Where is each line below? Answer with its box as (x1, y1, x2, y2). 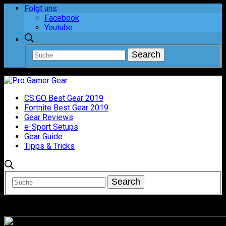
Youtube (44, 22, 73, 32)
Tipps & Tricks (24, 141, 75, 151)
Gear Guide (24, 132, 63, 142)
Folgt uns (24, 3, 57, 13)
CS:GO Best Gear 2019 (24, 93, 103, 103)
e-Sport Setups (24, 122, 78, 132)
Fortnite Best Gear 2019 (24, 103, 108, 113)
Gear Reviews (24, 112, 73, 123)
